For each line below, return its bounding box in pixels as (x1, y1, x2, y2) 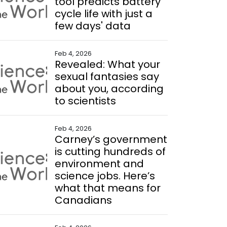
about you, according (54, 82, 164, 96)
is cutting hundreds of (54, 144, 166, 159)
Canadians (54, 193, 112, 207)
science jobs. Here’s (54, 169, 155, 183)
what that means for (54, 181, 161, 195)
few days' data (54, 19, 131, 33)
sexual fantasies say (54, 69, 159, 84)
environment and (54, 157, 144, 171)
